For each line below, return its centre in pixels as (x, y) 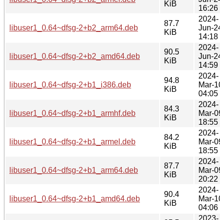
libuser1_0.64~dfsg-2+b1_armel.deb (72, 141)
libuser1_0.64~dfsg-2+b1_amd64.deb (75, 198)
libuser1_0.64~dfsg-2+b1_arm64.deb (74, 170)
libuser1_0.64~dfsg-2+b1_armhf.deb (72, 113)
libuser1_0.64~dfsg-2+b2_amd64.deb (75, 56)
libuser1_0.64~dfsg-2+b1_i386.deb (70, 84)
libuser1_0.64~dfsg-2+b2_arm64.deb (74, 27)
